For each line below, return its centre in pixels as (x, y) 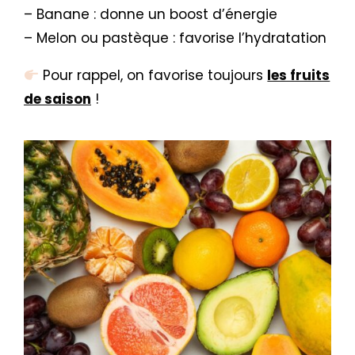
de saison (57, 99)
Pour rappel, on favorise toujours (151, 75)
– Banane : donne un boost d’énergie (153, 14)
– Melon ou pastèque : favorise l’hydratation (175, 38)
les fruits (299, 75)
